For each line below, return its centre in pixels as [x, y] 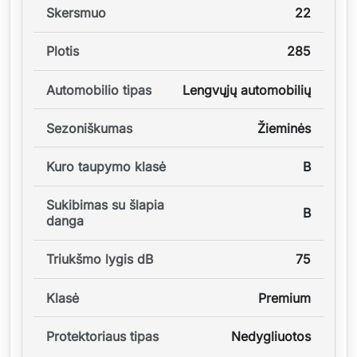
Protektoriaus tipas [102, 337]
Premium [284, 298]
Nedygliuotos [271, 337]
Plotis [63, 51]
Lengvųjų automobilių [247, 90]
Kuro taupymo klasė [106, 167]
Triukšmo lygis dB [100, 259]
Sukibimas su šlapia [105, 205]
